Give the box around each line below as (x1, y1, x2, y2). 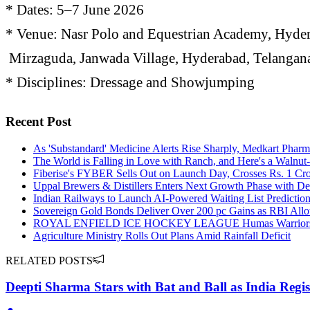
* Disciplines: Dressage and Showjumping (6, 74, 255, 91)
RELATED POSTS (6, 254, 93, 266)
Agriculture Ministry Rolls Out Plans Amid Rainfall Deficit (33, 229, 291, 241)
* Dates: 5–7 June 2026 (6, 1, 147, 18)
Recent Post (6, 114, 71, 129)
